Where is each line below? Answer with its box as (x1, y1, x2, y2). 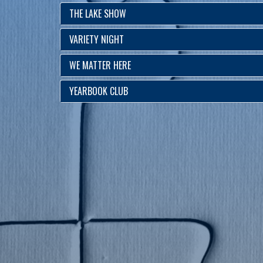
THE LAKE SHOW (69, 6, 126, 21)
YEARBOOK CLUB (69, 84, 128, 98)
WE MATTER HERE (69, 58, 131, 72)
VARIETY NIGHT (69, 32, 124, 46)
